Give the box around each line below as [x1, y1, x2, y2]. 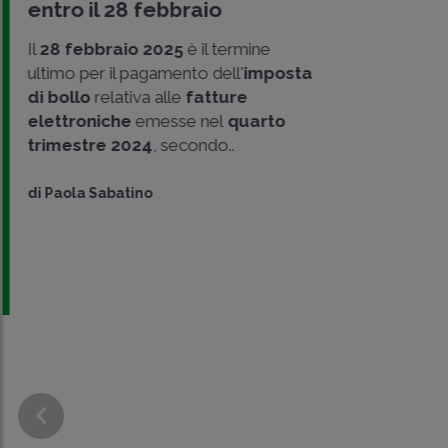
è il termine [185, 38, 268, 59]
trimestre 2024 [25, 134, 150, 155]
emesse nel [129, 110, 221, 131]
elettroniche [25, 110, 129, 131]
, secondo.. [150, 134, 232, 155]
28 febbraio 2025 [37, 38, 185, 59]
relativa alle [88, 86, 183, 107]
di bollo [25, 86, 88, 107]
